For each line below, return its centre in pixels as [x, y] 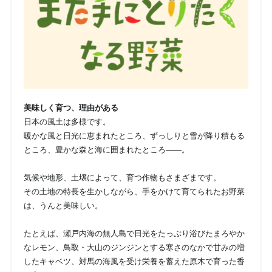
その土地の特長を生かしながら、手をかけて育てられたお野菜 [134, 191]
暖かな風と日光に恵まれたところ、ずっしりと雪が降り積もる [134, 135]
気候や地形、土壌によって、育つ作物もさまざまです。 [122, 177]
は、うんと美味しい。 [63, 205]
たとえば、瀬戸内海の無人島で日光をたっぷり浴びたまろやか [134, 233]
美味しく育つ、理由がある [71, 107]
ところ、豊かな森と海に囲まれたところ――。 [106, 149]
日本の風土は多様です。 [67, 121]
